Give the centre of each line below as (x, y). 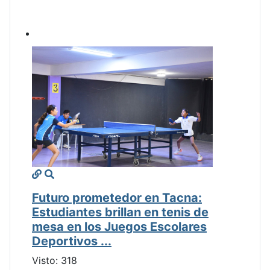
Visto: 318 (55, 261)
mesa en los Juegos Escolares (119, 227)
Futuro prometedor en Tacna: (117, 198)
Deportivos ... (72, 241)
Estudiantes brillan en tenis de (120, 212)
